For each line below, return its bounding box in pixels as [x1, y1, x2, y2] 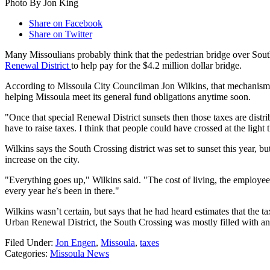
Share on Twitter [29, 29, 92, 40]
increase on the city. [5, 154, 80, 165]
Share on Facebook [29, 18, 102, 29]
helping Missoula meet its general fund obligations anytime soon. [5, 92, 251, 102]
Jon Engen [55, 237, 96, 248]
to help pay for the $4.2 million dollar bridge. [71, 60, 242, 71]
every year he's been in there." [5, 186, 119, 196]
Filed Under [5, 237, 51, 248]
